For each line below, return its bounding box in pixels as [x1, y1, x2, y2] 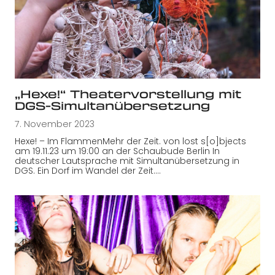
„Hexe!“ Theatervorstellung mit [15, 85, 241, 102]
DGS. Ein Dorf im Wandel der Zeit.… [15, 164, 161, 177]
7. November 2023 [15, 117, 95, 130]
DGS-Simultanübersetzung [15, 97, 210, 114]
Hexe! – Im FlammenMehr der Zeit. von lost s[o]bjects [15, 134, 246, 147]
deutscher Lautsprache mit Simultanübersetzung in [15, 154, 239, 167]
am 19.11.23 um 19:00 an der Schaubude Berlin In [15, 144, 220, 157]
